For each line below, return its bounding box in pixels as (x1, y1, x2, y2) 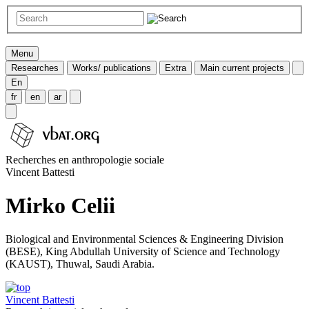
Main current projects (200, 62, 284, 73)
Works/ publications (72, 62, 151, 73)
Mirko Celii (6, 193, 115, 219)
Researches (11, 62, 59, 73)
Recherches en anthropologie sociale (6, 153, 164, 166)
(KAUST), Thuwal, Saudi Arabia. (6, 258, 154, 270)
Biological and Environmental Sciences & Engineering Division (6, 233, 283, 246)
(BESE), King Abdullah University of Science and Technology (6, 246, 280, 258)
